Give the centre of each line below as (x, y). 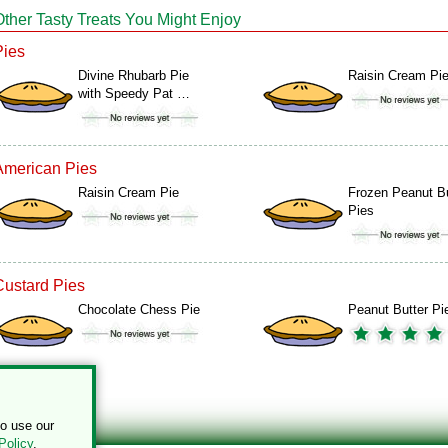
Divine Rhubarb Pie (133, 75)
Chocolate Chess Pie (139, 309)
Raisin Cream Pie (128, 192)
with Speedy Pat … (134, 93)
